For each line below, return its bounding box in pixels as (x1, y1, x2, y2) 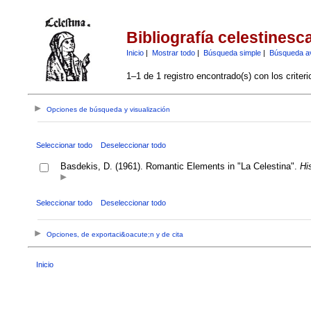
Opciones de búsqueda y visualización (47, 106, 171, 114)
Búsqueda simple (203, 48, 261, 57)
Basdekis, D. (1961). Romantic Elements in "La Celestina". (60, 160, 300, 171)
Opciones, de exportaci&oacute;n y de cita (47, 230, 184, 239)
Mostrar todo (151, 48, 195, 57)
